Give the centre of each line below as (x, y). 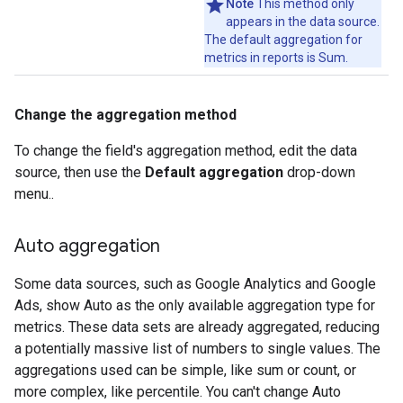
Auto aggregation (87, 246)
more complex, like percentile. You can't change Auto (178, 392)
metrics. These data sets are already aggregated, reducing (197, 327)
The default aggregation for (283, 40)
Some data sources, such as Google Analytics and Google (195, 284)
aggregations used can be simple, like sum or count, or (185, 370)
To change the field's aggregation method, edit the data (186, 151)
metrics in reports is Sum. (276, 58)
